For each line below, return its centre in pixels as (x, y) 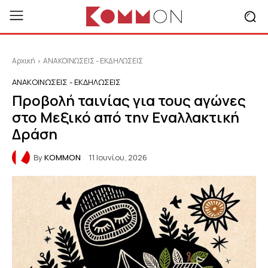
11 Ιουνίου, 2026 (118, 157)
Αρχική (24, 61)
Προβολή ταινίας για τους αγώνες (129, 100)
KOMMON (63, 157)
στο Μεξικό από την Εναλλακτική (126, 117)
